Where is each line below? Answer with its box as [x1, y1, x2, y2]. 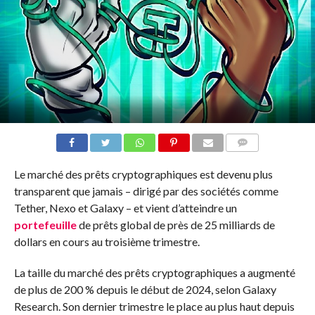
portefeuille [13, 218, 77, 232]
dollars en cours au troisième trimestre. [13, 235, 200, 249]
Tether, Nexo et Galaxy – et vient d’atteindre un [13, 201, 237, 215]
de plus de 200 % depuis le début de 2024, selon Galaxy [13, 283, 276, 297]
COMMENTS [230, 155, 278, 165]
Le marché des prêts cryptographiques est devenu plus [13, 167, 273, 181]
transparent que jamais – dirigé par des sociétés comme [13, 184, 278, 198]
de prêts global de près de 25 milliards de [76, 218, 275, 232]
